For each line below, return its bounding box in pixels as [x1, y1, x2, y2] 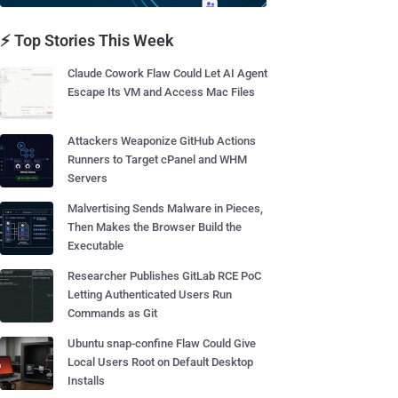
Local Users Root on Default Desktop [68, 355, 253, 369]
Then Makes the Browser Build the [68, 220, 242, 234]
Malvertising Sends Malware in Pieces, [68, 202, 263, 215]
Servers [68, 171, 107, 185]
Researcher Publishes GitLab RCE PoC [68, 269, 261, 283]
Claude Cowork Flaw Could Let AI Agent [68, 67, 267, 80]
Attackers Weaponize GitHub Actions [68, 134, 256, 147]
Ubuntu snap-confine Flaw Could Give [68, 337, 256, 350]
